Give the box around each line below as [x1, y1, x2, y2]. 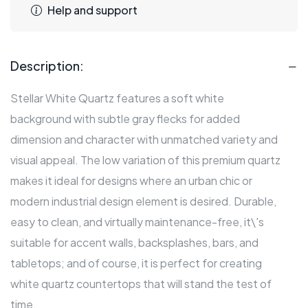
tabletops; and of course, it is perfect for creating [10, 256, 262, 271]
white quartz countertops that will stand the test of [10, 276, 272, 291]
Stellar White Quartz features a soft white [10, 91, 224, 106]
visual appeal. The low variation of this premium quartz [10, 153, 280, 168]
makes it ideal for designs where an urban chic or [10, 173, 252, 188]
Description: [10, 58, 84, 74]
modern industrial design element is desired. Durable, [10, 194, 276, 209]
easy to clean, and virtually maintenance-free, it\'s [10, 214, 264, 230]
